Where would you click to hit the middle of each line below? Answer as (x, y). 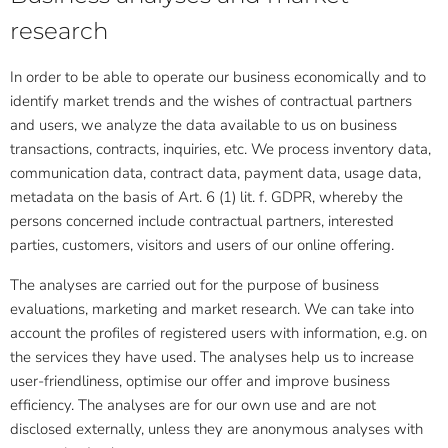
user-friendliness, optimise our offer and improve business (200, 381)
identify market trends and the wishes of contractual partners (211, 101)
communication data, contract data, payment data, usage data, (215, 173)
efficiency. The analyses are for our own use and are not (193, 405)
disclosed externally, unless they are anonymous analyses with (216, 429)
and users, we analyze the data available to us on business (203, 125)
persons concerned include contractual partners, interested (202, 221)
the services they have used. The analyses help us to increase (212, 357)
